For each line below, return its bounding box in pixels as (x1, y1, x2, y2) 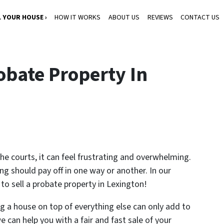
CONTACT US (180, 12, 220, 23)
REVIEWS (147, 12, 173, 23)
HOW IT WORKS (54, 12, 101, 23)
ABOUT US (108, 12, 139, 23)
